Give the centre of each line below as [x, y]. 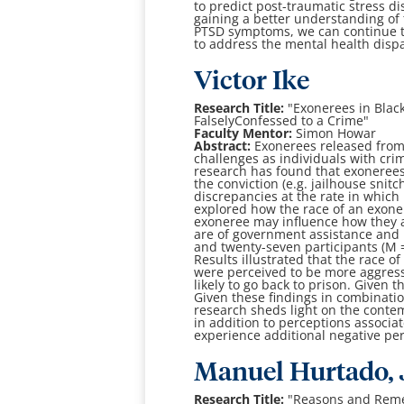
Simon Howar [336, 133]
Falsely [215, 121]
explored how [237, 209]
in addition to [237, 323]
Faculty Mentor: [245, 133]
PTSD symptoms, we [257, 32]
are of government [252, 234]
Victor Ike [252, 82]
